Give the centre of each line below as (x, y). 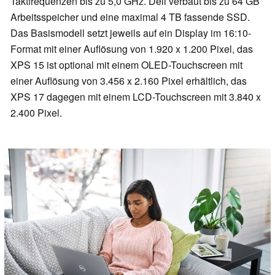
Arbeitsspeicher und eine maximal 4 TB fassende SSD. (130, 17)
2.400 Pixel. (36, 113)
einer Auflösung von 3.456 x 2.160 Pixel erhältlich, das (129, 81)
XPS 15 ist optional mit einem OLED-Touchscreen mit (126, 65)
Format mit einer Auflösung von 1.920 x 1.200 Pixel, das (132, 49)
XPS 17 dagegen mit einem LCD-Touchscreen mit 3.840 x (136, 97)
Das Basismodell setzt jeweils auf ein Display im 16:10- (131, 33)
